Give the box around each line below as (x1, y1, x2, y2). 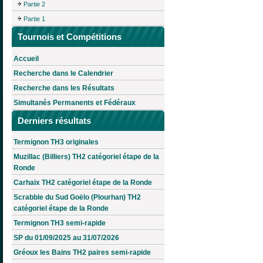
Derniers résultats (18, 115, 91, 126)
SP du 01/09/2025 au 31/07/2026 (14, 234, 119, 242)
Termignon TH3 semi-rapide (14, 219, 106, 228)
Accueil (14, 54, 39, 63)
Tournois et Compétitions (18, 31, 122, 42)
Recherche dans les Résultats (14, 83, 114, 92)
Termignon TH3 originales (14, 138, 99, 147)
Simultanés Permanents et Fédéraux (14, 98, 136, 107)
